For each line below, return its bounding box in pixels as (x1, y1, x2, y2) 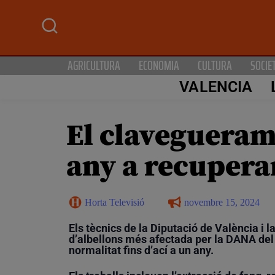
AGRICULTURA (68, 55, 120, 76)
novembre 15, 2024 (184, 196, 260, 207)
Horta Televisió (85, 196, 144, 207)
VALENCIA (179, 78, 253, 96)
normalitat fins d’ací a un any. (69, 243, 214, 257)
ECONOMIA (139, 55, 179, 76)
